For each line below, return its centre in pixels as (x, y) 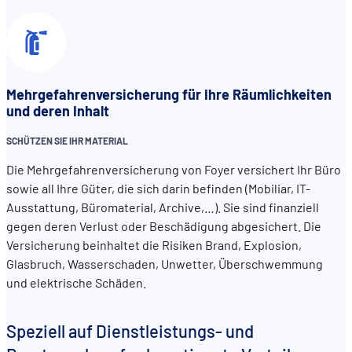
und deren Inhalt (59, 111)
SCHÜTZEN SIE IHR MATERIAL (68, 140)
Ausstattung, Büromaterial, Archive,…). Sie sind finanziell (163, 207)
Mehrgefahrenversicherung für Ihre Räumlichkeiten (169, 95)
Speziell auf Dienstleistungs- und (130, 330)
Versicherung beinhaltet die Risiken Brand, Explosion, (154, 244)
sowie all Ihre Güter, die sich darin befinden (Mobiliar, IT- (158, 188)
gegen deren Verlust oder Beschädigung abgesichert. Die (164, 225)
